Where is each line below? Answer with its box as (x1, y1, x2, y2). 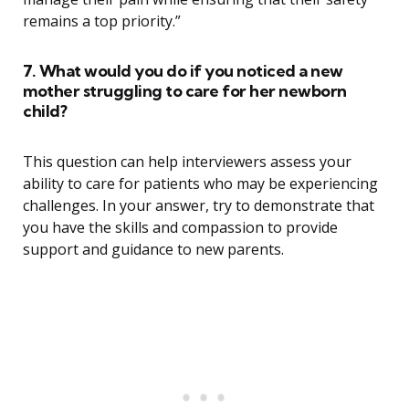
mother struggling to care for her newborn (23, 80, 347, 102)
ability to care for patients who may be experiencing (23, 173, 378, 194)
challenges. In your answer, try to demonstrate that (23, 195, 374, 216)
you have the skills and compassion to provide (23, 217, 338, 238)
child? (23, 100, 67, 122)
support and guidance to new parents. (23, 239, 284, 260)
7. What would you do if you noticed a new (23, 60, 343, 82)
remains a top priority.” (23, 11, 181, 32)
